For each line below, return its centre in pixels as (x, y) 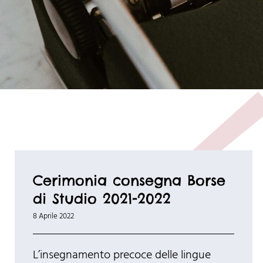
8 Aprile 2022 (53, 217)
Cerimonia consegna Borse (129, 181)
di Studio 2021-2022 (102, 199)
